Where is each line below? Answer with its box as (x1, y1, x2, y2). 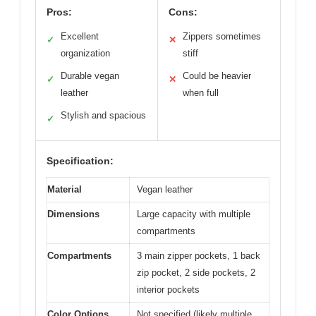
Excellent (61, 31, 99, 42)
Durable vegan (61, 71, 119, 81)
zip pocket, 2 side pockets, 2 (137, 267, 255, 278)
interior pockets (137, 284, 200, 295)
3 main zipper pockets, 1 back (137, 250, 260, 261)
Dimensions (47, 209, 99, 219)
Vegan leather (137, 184, 193, 195)
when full (183, 87, 219, 98)
